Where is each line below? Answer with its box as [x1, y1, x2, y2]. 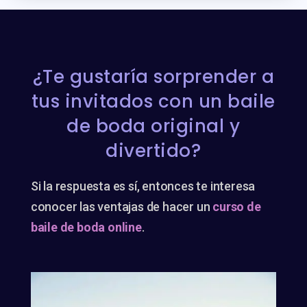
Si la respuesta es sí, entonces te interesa [30, 178, 256, 193]
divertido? [106, 138, 201, 163]
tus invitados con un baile [31, 88, 275, 114]
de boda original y [66, 113, 241, 138]
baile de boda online [30, 219, 142, 234]
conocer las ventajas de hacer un [30, 199, 213, 214]
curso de [212, 199, 261, 214]
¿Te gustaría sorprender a [32, 64, 275, 89]
